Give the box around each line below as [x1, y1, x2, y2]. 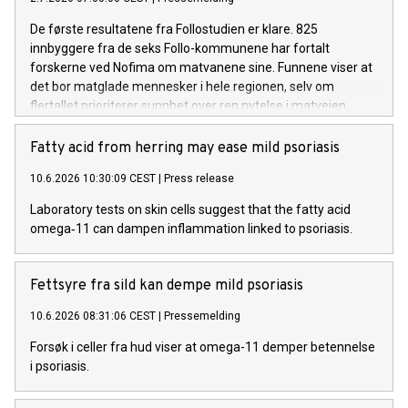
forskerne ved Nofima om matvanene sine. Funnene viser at [30, 59, 372, 75]
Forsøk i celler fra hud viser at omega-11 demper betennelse [30, 339, 375, 354]
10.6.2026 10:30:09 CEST [30, 171, 156, 185]
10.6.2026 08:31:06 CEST [30, 309, 156, 322]
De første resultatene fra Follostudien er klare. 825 [30, 21, 318, 36]
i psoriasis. [30, 358, 89, 373]
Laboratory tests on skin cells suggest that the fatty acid [30, 201, 351, 217]
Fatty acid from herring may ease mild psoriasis [30, 138, 340, 158]
